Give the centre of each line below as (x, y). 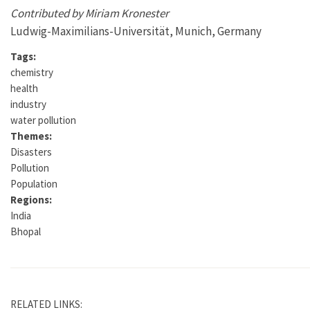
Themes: (32, 136)
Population (34, 183)
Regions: (32, 199)
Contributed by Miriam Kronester (90, 13)
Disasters (31, 152)
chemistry (32, 72)
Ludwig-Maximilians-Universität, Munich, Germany (136, 31)
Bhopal (26, 231)
